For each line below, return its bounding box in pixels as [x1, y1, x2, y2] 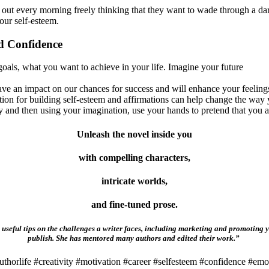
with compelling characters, [79, 152, 190, 163]
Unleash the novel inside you [77, 128, 192, 139]
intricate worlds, [101, 176, 168, 187]
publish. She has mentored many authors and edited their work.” [28, 233, 241, 243]
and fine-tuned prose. [91, 199, 178, 210]
